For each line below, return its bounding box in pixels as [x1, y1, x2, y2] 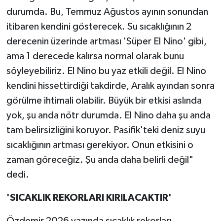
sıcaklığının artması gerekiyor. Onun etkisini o [6, 140, 193, 150]
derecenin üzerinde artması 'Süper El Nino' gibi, [6, 36, 207, 46]
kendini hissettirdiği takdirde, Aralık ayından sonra [6, 80, 215, 91]
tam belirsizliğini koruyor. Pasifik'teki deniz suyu [6, 125, 205, 135]
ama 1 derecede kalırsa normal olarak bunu [6, 51, 184, 61]
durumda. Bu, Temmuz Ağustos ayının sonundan [6, 6, 208, 17]
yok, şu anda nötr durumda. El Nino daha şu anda [6, 110, 211, 120]
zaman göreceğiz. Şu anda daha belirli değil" [6, 154, 193, 165]
